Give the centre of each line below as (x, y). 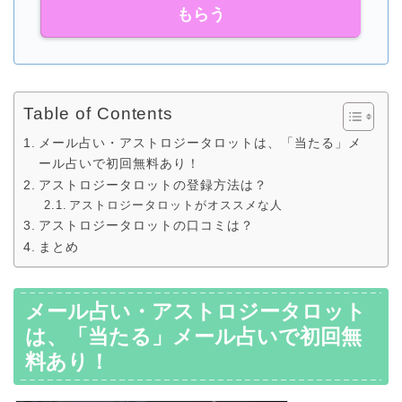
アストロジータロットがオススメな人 (176, 205)
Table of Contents (99, 114)
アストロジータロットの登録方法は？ (153, 185)
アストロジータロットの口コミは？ (146, 226)
